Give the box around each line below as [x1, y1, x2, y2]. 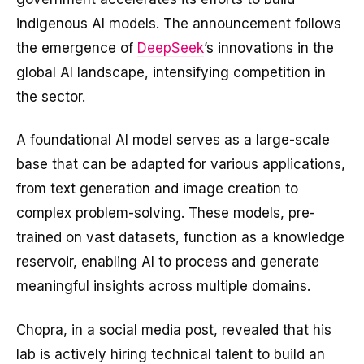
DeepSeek [137, 39, 204, 56]
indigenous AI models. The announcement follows [16, 15, 341, 32]
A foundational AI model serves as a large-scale [16, 132, 330, 149]
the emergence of [16, 39, 137, 56]
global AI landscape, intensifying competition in [16, 63, 326, 80]
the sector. [16, 88, 85, 105]
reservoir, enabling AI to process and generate [16, 253, 319, 271]
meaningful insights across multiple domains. [16, 278, 310, 295]
